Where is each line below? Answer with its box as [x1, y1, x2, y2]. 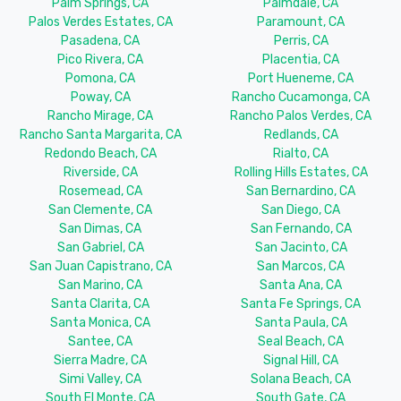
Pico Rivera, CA [57, 52, 143, 68]
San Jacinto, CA [254, 240, 347, 256]
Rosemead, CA [58, 183, 142, 200]
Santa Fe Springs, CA [241, 296, 361, 312]
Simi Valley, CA [59, 371, 141, 388]
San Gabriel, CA [56, 240, 144, 256]
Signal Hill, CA [263, 353, 338, 369]
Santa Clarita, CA [51, 296, 149, 312]
